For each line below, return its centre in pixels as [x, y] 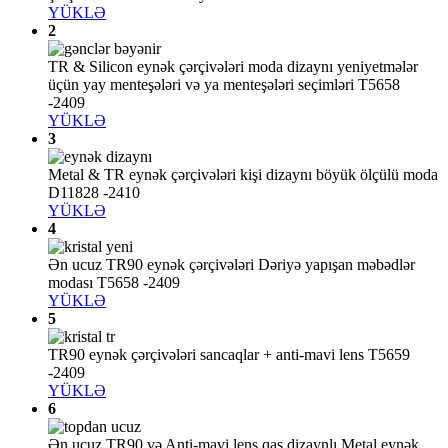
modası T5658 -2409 [114, 283]
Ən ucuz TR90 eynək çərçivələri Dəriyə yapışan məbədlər [231, 265]
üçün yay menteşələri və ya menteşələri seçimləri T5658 [224, 85]
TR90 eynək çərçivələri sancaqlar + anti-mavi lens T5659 [229, 355]
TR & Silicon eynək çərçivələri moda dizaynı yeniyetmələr [233, 67]
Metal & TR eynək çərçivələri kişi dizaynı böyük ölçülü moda [243, 175]
